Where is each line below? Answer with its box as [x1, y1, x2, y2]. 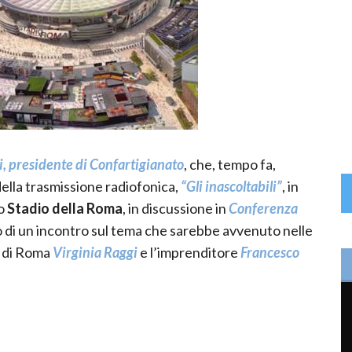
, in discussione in [123, 199, 229, 217]
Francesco [240, 243, 299, 261]
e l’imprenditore [137, 243, 240, 261]
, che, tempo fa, [184, 155, 276, 173]
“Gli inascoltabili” [181, 177, 282, 195]
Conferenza [229, 199, 298, 217]
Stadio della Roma [5, 199, 123, 217]
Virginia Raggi [53, 243, 137, 261]
